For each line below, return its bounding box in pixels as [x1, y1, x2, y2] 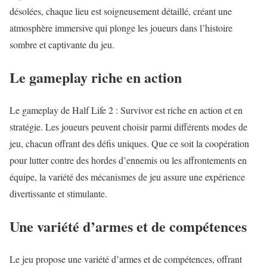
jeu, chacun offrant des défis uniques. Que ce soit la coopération [10, 137, 249, 150]
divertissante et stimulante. [10, 187, 107, 200]
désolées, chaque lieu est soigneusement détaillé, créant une [10, 5, 232, 18]
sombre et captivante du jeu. [10, 38, 114, 51]
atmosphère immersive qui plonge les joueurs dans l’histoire [10, 21, 232, 35]
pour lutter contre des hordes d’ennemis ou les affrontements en [10, 154, 247, 167]
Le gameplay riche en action [10, 67, 182, 88]
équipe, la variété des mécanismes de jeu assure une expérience [10, 170, 245, 184]
